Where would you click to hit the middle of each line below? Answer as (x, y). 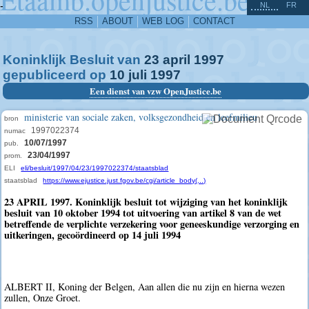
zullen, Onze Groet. (43, 298)
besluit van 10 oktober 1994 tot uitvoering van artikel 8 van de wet (143, 213)
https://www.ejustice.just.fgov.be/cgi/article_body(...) (124, 180)
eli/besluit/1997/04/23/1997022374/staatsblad (95, 168)
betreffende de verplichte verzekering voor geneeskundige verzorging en (152, 224)
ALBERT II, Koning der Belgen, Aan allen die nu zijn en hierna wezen (145, 287)
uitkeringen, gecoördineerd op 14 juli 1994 (93, 235)
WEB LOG (163, 21)
